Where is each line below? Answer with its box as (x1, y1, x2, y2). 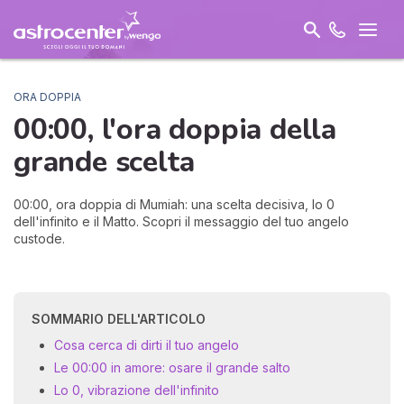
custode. (14, 231, 65, 246)
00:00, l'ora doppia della (14, 110, 336, 149)
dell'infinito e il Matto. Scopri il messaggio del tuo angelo (14, 214, 349, 229)
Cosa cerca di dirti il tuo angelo (54, 337, 239, 353)
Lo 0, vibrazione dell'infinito (54, 382, 219, 398)
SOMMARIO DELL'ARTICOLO (32, 311, 206, 326)
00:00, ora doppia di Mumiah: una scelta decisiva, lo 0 (14, 197, 335, 212)
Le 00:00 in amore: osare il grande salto (54, 360, 290, 375)
